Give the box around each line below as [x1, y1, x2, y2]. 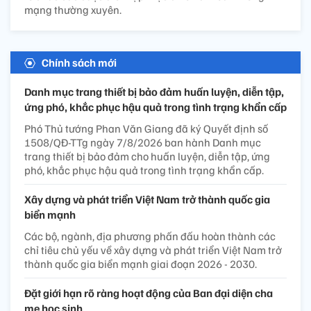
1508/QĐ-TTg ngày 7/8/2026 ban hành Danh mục [24, 135, 261, 150]
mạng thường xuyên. [24, 3, 121, 17]
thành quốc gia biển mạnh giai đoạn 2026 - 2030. [24, 257, 257, 271]
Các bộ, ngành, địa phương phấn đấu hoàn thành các [24, 229, 276, 244]
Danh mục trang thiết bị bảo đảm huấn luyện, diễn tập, [24, 85, 284, 99]
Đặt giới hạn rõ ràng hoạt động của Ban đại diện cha [24, 286, 273, 301]
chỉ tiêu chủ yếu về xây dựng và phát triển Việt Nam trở [24, 243, 282, 258]
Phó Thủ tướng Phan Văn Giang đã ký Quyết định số [24, 121, 268, 136]
